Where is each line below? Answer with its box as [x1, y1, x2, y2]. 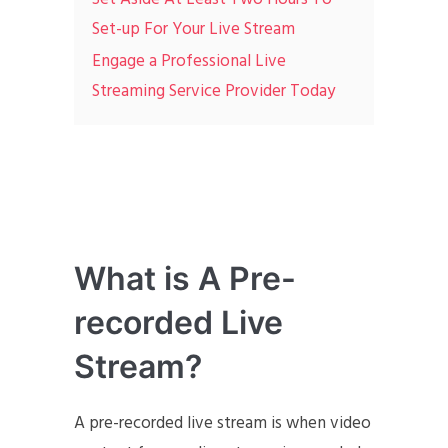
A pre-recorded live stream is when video [74, 410, 371, 437]
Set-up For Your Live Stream [92, 16, 295, 43]
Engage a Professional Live [92, 48, 286, 75]
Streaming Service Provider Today [92, 78, 335, 105]
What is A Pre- [74, 259, 296, 298]
